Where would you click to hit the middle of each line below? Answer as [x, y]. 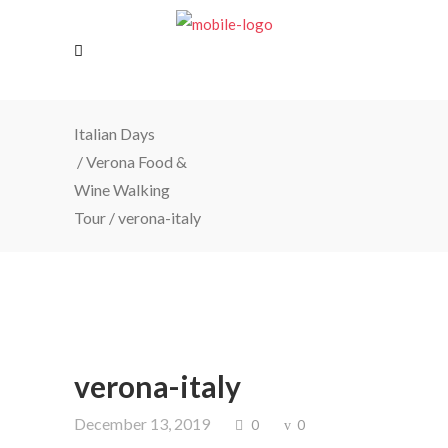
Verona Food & [136, 161]
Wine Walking [122, 189]
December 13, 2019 [142, 423]
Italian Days [114, 133]
